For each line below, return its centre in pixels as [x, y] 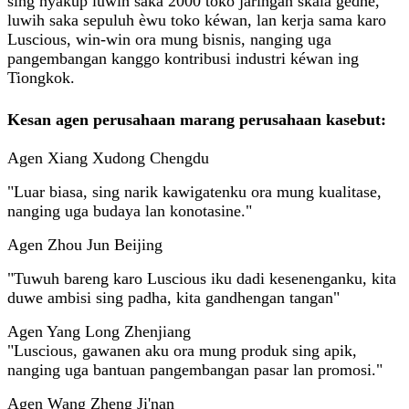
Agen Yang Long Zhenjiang [99, 331]
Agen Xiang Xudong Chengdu [108, 157]
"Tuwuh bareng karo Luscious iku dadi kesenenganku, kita [202, 278]
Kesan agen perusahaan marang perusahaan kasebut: [197, 119]
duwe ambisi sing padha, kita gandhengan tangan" [173, 297]
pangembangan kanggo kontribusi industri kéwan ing [183, 59]
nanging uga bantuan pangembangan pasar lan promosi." [195, 369]
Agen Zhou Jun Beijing [85, 244]
